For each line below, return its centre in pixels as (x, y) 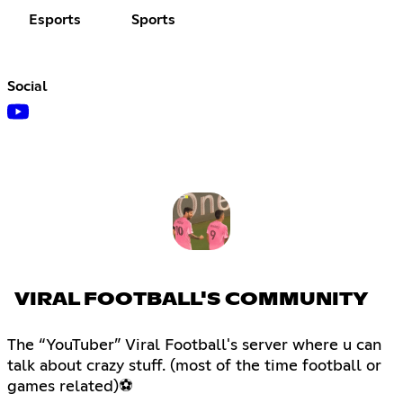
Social (27, 87)
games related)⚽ (70, 386)
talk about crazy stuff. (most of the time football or (194, 366)
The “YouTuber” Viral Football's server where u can (194, 345)
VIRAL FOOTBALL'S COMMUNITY (191, 299)
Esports (55, 20)
